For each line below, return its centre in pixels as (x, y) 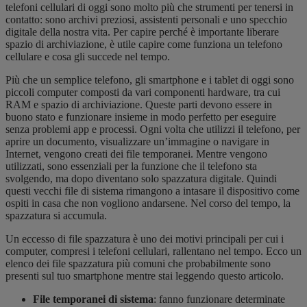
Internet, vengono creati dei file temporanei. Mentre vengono (136, 153)
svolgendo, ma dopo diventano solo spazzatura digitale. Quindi (141, 178)
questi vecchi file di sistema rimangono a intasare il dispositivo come (152, 191)
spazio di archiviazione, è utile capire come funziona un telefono (144, 44)
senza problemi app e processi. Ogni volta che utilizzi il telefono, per (153, 129)
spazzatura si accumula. (59, 215)
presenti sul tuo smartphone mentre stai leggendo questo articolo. (145, 275)
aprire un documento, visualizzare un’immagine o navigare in (137, 141)
